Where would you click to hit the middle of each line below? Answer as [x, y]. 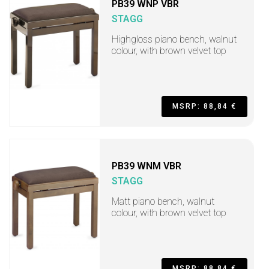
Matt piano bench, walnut [163, 201]
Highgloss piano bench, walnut [174, 39]
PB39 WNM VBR [147, 166]
